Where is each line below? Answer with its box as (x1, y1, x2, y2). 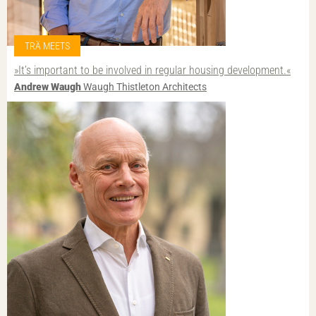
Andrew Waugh (14, 81, 81, 93)
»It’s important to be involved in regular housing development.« (14, 63, 291, 78)
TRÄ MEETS (25, 40, 70, 52)
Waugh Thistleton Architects (81, 81, 207, 93)
